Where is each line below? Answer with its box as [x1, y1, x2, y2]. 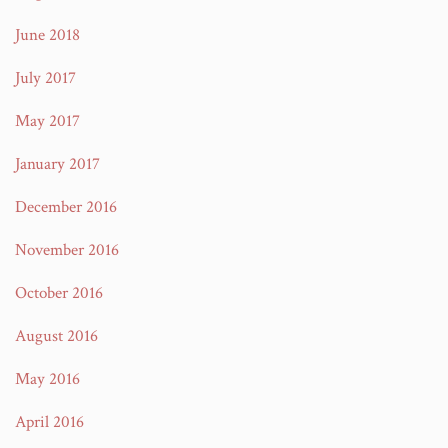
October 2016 [15, 282, 103, 304]
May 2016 [15, 368, 80, 390]
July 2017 [15, 67, 76, 89]
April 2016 [15, 411, 84, 433]
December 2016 [15, 196, 117, 218]
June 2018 [15, 24, 80, 46]
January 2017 [15, 153, 100, 175]
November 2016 [15, 239, 119, 261]
